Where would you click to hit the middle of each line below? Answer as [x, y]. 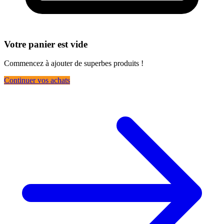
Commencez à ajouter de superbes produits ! [74, 63]
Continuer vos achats [37, 80]
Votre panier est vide [46, 44]
